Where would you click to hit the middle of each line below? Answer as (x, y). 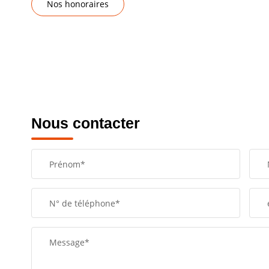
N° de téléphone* (85, 204)
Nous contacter (86, 123)
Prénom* (67, 165)
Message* (69, 243)
